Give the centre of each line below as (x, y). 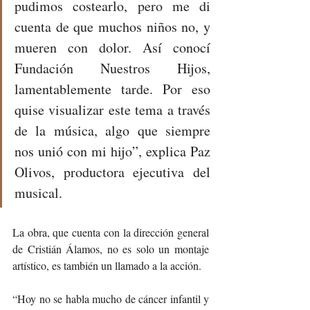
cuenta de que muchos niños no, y (112, 26)
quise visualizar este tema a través (112, 109)
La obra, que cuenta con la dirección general (111, 232)
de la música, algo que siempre (112, 130)
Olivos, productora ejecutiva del (112, 172)
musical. (38, 192)
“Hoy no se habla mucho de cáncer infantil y (111, 298)
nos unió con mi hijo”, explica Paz (112, 151)
